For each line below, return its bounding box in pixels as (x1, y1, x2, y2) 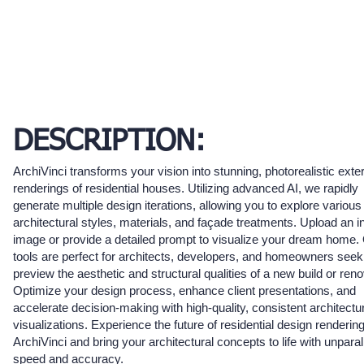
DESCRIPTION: (13, 128, 206, 158)
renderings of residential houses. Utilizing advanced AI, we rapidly (13, 181, 358, 196)
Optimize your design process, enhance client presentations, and (13, 284, 356, 298)
